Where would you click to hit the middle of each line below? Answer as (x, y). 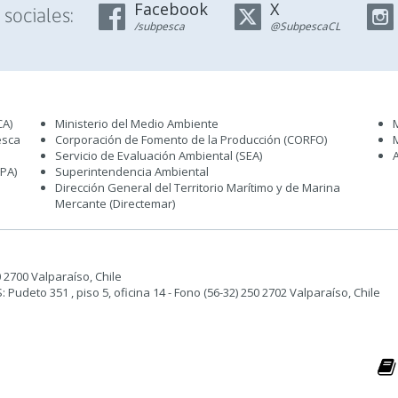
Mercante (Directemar (114, 203)
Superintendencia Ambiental (132, 171)
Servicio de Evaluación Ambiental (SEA (157, 155)
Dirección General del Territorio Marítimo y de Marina (198, 187)
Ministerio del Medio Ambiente (137, 123)
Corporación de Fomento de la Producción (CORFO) (191, 139)
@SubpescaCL (305, 26)
